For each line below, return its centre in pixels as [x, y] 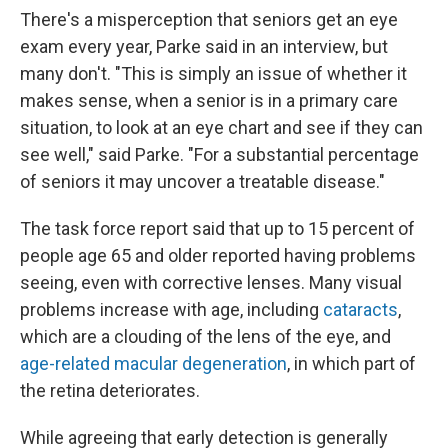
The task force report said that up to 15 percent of [217, 228]
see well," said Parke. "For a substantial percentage [219, 154]
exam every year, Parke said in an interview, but [204, 46]
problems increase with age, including [171, 309]
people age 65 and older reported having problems [218, 255]
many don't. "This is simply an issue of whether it [213, 73]
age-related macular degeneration [153, 363]
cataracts [360, 309]
